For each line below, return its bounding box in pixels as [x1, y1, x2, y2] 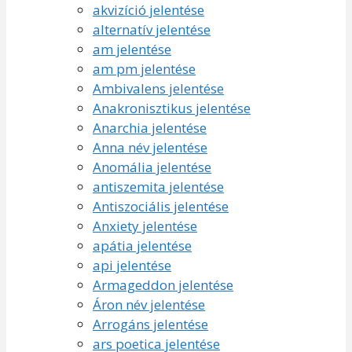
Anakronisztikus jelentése [93, 98, 251, 117]
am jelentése [93, 39, 171, 58]
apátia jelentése [93, 236, 192, 255]
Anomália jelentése [93, 157, 211, 176]
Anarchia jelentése [93, 118, 207, 137]
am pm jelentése [93, 59, 196, 78]
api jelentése [93, 255, 171, 274]
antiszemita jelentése [93, 177, 224, 196]
